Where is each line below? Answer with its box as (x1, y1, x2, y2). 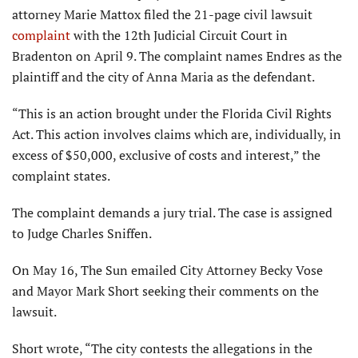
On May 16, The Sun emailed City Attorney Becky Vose (12, 261, 323, 280)
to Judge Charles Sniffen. (12, 225, 152, 243)
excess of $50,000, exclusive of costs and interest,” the (12, 146, 320, 165)
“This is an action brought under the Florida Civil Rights (12, 105, 332, 123)
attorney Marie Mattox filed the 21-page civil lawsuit (12, 6, 312, 24)
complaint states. (12, 167, 113, 185)
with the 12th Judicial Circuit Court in (70, 26, 288, 45)
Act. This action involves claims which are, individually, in (12, 125, 341, 144)
